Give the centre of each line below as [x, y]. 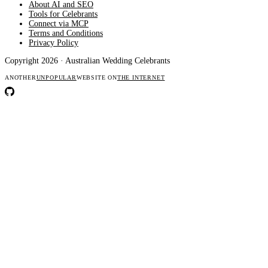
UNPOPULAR [56, 78]
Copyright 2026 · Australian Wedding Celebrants [87, 61]
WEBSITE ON [97, 78]
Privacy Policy [54, 43]
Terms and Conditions [66, 33]
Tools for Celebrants [63, 14]
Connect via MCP [59, 24]
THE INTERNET [141, 78]
